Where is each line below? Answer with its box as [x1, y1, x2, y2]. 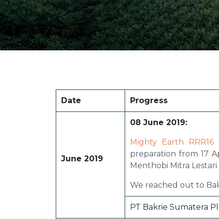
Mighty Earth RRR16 [130, 137, 214, 147]
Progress [130, 96, 168, 106]
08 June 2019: [130, 118, 187, 128]
